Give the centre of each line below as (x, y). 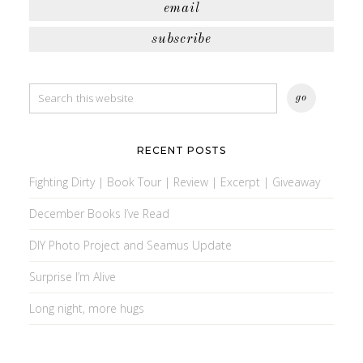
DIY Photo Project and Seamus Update (130, 245)
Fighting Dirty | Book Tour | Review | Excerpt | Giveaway (174, 181)
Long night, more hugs (86, 308)
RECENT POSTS (181, 150)
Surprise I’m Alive (72, 276)
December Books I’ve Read (99, 213)
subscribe (181, 39)
